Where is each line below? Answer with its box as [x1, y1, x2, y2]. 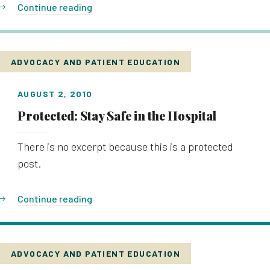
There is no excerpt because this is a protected [17, 140, 233, 153]
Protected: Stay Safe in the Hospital [17, 107, 216, 124]
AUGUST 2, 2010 [17, 89, 93, 99]
